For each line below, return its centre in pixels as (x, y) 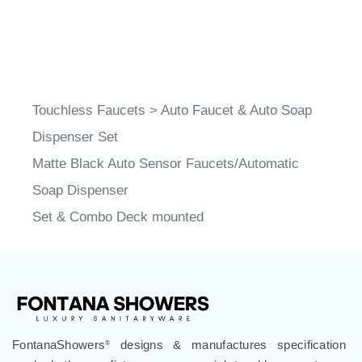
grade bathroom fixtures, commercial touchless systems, (179, 347)
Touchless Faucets (89, 93)
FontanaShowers (59, 327)
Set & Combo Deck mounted (118, 200)
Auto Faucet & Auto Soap (236, 93)
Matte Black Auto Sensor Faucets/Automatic (166, 146)
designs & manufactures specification (228, 327)
